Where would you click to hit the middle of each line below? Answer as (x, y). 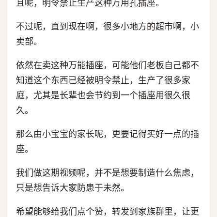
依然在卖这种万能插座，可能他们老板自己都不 (108, 65)
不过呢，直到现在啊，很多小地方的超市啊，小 (108, 26)
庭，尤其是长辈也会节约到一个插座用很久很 (103, 95)
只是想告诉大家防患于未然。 (73, 188)
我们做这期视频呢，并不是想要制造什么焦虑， (108, 173)
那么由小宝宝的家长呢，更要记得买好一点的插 (108, 134)
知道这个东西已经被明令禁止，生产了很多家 (103, 80)
